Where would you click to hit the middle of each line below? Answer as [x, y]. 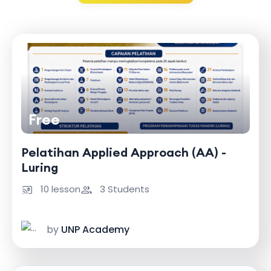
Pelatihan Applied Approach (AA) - [124, 152]
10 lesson [59, 189]
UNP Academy [95, 230]
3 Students [123, 189]
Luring [40, 167]
